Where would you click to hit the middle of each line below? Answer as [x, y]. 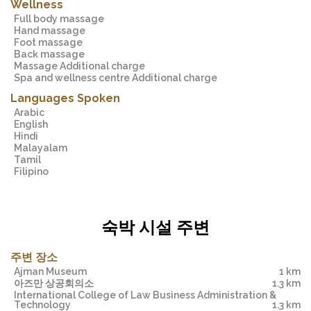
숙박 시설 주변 [155, 226]
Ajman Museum [53, 271]
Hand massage [53, 31]
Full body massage [62, 19]
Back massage [53, 54]
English [34, 124]
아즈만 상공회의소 [59, 283]
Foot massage [51, 42]
